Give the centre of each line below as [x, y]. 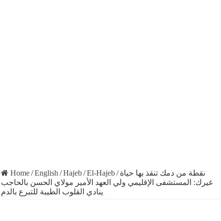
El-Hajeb [101, 173]
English [47, 173]
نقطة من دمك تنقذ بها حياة [163, 173]
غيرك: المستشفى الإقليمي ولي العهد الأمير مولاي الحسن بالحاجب [107, 182]
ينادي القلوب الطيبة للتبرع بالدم [52, 191]
